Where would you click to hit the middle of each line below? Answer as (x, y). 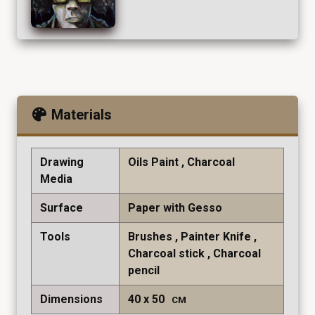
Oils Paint (153, 162)
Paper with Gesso (175, 207)
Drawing (62, 162)
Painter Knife (216, 236)
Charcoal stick (166, 253)
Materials (82, 114)
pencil (144, 270)
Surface (62, 207)
